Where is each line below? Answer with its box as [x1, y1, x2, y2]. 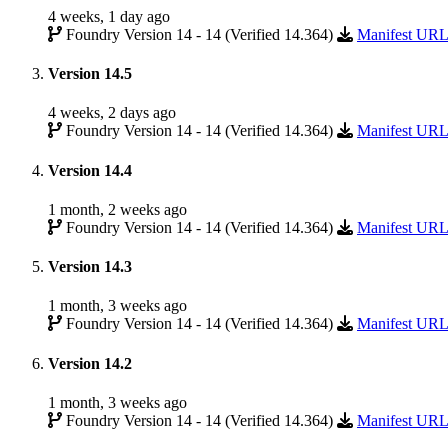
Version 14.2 [48, 354, 132, 372]
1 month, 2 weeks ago [48, 200, 187, 218]
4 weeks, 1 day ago [48, 7, 170, 25]
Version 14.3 [48, 258, 132, 276]
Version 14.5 [48, 65, 132, 83]
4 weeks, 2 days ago [48, 104, 176, 122]
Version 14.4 [48, 161, 132, 179]
